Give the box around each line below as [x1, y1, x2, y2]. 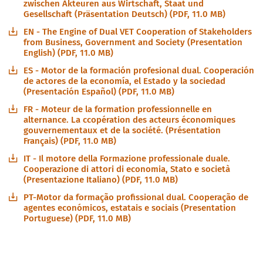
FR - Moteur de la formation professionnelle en [23, 103, 212, 114]
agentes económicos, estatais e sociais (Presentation [23, 202, 236, 213]
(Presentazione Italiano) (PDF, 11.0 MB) [23, 174, 178, 185]
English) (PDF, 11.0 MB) [23, 47, 113, 58]
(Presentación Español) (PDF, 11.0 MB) [23, 86, 174, 97]
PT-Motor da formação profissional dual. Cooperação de [23, 191, 248, 203]
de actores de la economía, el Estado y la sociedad [23, 75, 225, 86]
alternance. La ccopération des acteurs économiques [23, 114, 235, 125]
